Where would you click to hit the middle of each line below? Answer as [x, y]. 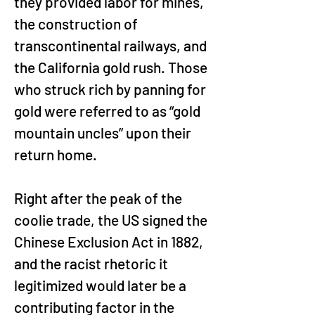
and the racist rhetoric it [92, 263]
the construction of [77, 24]
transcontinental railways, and [112, 45]
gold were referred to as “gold [109, 111]
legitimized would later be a [102, 285]
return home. [56, 154]
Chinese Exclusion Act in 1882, [110, 242]
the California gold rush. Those [112, 67]
